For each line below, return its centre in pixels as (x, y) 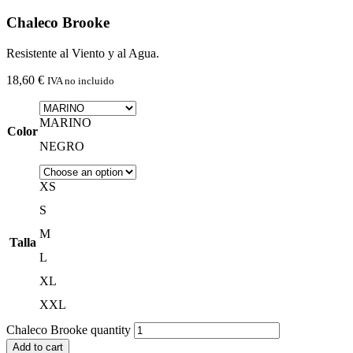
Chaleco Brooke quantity (69, 329)
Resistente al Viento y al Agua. (83, 53)
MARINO (65, 122)
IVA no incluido (81, 80)
